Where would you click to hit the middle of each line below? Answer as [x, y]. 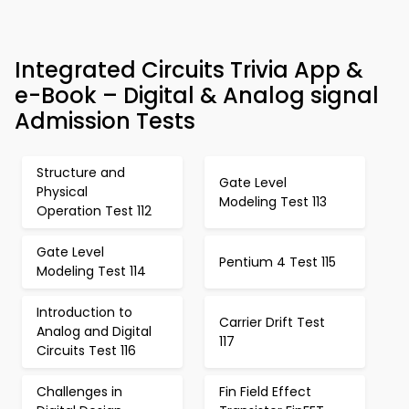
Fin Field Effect [265, 392]
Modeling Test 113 [273, 201]
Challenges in [79, 392]
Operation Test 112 [94, 211]
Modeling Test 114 [91, 271]
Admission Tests [105, 121]
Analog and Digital [94, 331]
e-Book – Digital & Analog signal [197, 95]
